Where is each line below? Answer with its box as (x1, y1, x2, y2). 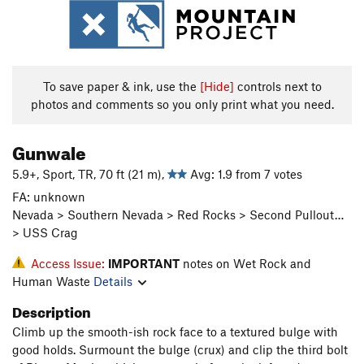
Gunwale (12, 136, 86, 164)
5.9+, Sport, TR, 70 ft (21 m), (12, 167, 167, 181)
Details (93, 274, 132, 288)
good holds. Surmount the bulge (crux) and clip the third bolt (12, 342, 348, 357)
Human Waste (12, 274, 93, 288)
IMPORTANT (108, 256, 180, 271)
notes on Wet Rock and (180, 256, 311, 271)
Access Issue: (31, 256, 108, 271)
